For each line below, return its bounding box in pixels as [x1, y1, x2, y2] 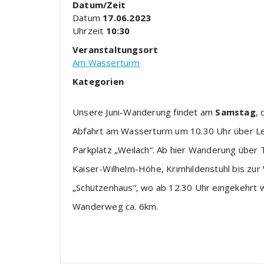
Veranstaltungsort [72, 44, 159, 55]
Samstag [215, 106, 256, 118]
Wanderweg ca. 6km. [72, 200, 159, 212]
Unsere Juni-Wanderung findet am [72, 106, 216, 118]
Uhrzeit [72, 25, 106, 37]
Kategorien [72, 75, 124, 87]
